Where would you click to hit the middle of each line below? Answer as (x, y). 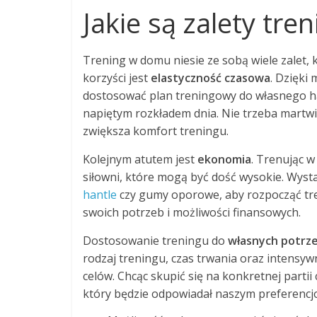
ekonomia (224, 159)
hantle (100, 194)
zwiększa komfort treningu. (156, 131)
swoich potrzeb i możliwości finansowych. (192, 212)
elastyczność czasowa (211, 77)
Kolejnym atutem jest (140, 159)
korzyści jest (117, 77)
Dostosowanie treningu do (155, 240)
